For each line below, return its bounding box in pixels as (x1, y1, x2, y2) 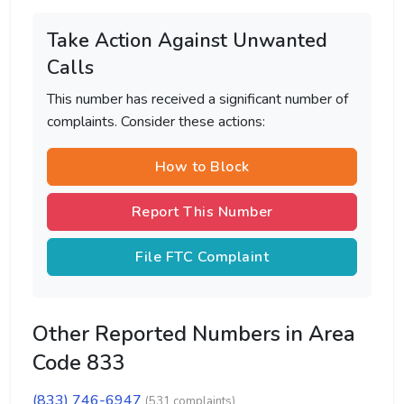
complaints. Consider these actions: (47, 112, 265, 132)
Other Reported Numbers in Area (32, 319, 355, 348)
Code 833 (32, 348, 124, 377)
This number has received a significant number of (47, 89, 348, 109)
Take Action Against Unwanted (47, 27, 327, 54)
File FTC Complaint (135, 247, 269, 267)
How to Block (154, 157, 250, 177)
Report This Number (131, 202, 273, 222)
